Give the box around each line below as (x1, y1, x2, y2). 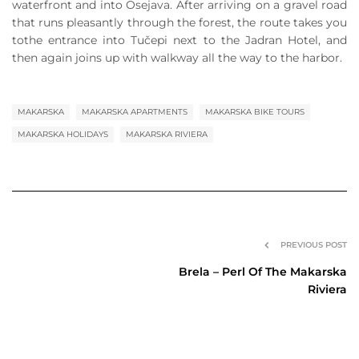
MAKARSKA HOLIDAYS (18, 128, 108, 139)
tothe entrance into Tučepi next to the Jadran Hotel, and (12, 32, 347, 47)
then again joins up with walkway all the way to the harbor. (12, 50, 342, 65)
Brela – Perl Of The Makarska (179, 264, 347, 279)
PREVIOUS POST (280, 239, 347, 250)
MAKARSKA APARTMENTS (82, 106, 188, 117)
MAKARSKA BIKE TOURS (205, 106, 305, 117)
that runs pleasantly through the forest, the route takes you (12, 14, 347, 30)
